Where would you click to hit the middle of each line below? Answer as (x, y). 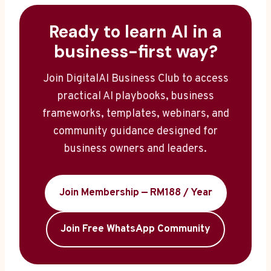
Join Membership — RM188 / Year (135, 193)
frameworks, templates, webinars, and (135, 114)
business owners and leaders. (135, 149)
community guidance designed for (135, 132)
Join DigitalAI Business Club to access (135, 79)
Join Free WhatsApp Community (135, 230)
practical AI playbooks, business (135, 97)
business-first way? (135, 52)
